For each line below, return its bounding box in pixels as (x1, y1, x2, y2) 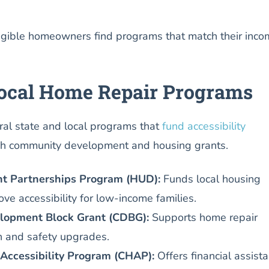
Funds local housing (160, 171, 261, 186)
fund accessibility (162, 118, 246, 133)
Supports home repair (148, 210, 258, 225)
